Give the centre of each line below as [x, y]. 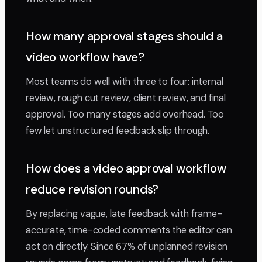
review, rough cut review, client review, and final [126, 98]
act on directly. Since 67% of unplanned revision [127, 247]
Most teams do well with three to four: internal [125, 82]
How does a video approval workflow [126, 169]
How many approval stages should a [124, 37]
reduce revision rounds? [92, 190]
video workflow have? [85, 58]
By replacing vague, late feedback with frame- [124, 214]
